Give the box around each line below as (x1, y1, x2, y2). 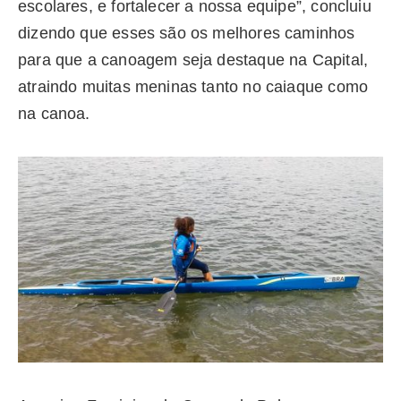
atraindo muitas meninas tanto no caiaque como (18, 77, 369, 96)
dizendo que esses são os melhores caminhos (18, 23, 355, 42)
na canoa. (18, 104, 95, 123)
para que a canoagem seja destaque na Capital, (18, 50, 369, 69)
